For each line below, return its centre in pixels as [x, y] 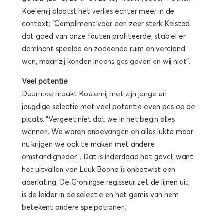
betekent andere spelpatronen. [74, 207]
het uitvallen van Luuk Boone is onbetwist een [99, 169]
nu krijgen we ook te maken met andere [88, 144]
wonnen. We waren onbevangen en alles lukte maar [108, 131]
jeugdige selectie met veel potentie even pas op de [108, 106]
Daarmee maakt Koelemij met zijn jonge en [94, 93]
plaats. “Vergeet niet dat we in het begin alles [98, 118]
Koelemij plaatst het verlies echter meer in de [98, 10]
